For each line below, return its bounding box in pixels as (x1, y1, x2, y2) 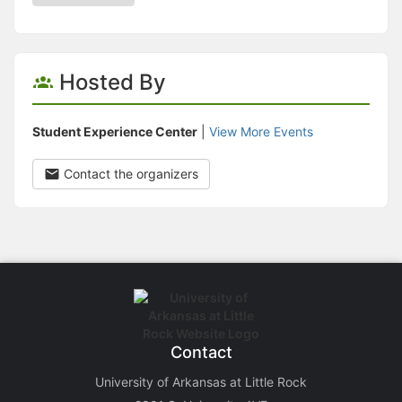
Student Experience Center (32, 124, 197, 140)
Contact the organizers (60, 166, 198, 182)
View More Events (209, 124, 313, 140)
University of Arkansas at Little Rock (95, 374, 307, 390)
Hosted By (54, 69, 166, 96)
